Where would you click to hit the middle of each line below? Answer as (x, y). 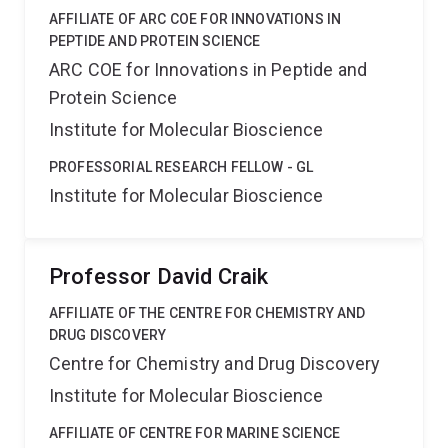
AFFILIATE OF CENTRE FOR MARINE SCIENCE (195, 433)
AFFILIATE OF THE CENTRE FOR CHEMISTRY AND (207, 313)
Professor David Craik (159, 276)
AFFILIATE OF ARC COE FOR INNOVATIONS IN (195, 19)
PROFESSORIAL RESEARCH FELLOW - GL (181, 167)
